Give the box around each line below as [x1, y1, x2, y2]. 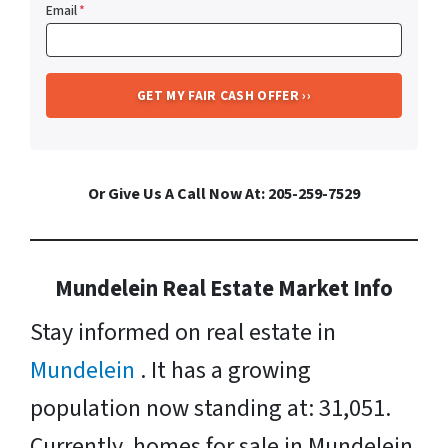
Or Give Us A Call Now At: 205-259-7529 [88, 182, 360, 205]
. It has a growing [140, 352, 311, 388]
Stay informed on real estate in [30, 314, 336, 350]
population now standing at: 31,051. [30, 390, 391, 426]
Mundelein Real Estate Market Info [55, 272, 393, 305]
